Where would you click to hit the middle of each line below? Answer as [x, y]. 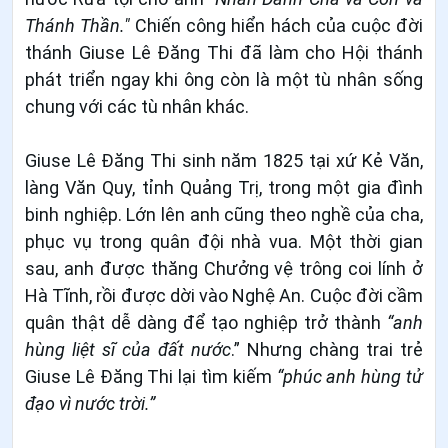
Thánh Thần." [78, 25]
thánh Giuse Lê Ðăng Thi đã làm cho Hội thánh [224, 52]
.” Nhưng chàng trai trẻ [326, 349]
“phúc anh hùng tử [349, 376]
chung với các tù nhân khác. [137, 106]
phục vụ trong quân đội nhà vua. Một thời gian [224, 241]
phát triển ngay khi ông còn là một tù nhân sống [224, 79]
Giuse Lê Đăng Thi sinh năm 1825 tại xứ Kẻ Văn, [224, 160]
